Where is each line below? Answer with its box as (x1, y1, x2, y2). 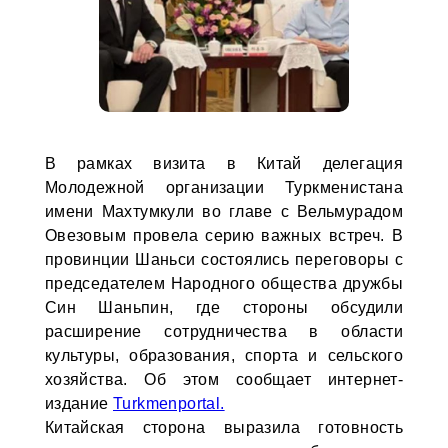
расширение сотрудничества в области (44, 323, 404, 340)
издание (44, 395, 113, 412)
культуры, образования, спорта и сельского (44, 347, 404, 364)
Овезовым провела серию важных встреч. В (44, 227, 404, 244)
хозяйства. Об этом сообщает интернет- (44, 371, 404, 388)
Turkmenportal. (113, 395, 225, 412)
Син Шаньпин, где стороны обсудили (44, 299, 404, 316)
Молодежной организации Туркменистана (44, 179, 404, 196)
